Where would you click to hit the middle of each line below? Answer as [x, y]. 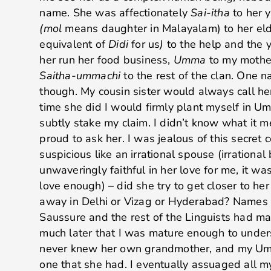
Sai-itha [212, 12]
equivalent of [74, 44]
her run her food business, [106, 60]
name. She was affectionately [115, 12]
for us [144, 44]
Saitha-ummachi [82, 75]
